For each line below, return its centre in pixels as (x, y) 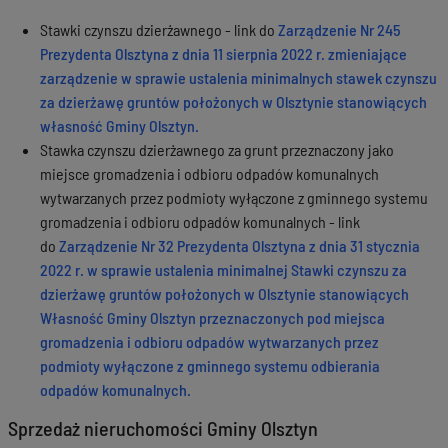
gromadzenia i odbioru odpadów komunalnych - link (200, 221)
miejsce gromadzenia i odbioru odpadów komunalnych (209, 173)
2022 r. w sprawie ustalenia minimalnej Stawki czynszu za (223, 269)
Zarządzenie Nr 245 (339, 29)
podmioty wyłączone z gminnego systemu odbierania (210, 365)
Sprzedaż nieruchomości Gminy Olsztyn (163, 428)
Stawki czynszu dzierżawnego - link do (159, 29)
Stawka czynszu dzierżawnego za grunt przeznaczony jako (217, 149)
